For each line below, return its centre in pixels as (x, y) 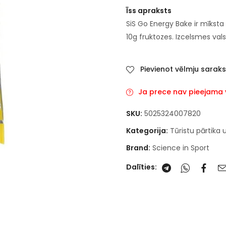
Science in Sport (181, 148)
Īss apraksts (149, 10)
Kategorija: (148, 130)
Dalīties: (142, 167)
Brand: (139, 148)
